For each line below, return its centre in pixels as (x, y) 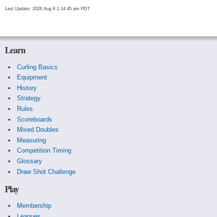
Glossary (29, 161)
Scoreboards (34, 119)
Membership (34, 206)
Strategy (29, 98)
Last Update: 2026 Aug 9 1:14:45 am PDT (47, 9)
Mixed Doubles (38, 130)
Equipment (32, 77)
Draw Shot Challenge (46, 171)
